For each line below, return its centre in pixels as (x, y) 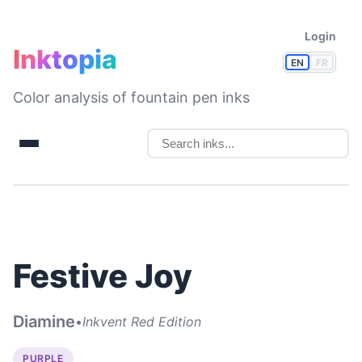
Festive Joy (103, 276)
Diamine (44, 322)
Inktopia (65, 59)
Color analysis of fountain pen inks (131, 97)
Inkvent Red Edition (142, 321)
